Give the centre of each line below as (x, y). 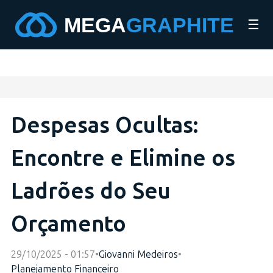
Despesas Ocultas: (105, 125)
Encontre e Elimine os (123, 158)
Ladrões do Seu (91, 191)
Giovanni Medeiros (138, 254)
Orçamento (69, 224)
